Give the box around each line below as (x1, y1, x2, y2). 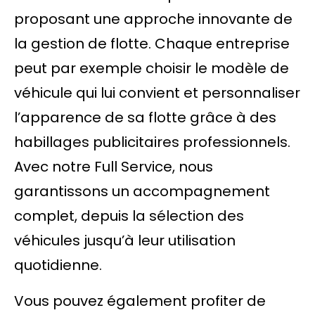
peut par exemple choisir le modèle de (14, 58, 289, 78)
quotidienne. (14, 255, 102, 275)
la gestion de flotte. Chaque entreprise (14, 34, 290, 53)
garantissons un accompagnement (14, 181, 270, 201)
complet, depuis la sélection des (14, 206, 244, 226)
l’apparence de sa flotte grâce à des (14, 108, 276, 127)
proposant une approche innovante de (14, 9, 292, 29)
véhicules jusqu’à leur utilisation (14, 231, 236, 250)
